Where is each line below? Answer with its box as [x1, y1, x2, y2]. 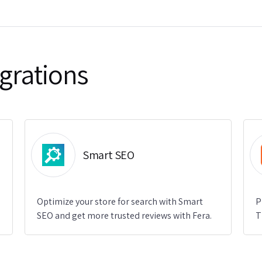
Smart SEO [82, 147, 135, 163]
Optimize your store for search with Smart [37, 195, 204, 208]
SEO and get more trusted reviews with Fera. [37, 209, 212, 222]
